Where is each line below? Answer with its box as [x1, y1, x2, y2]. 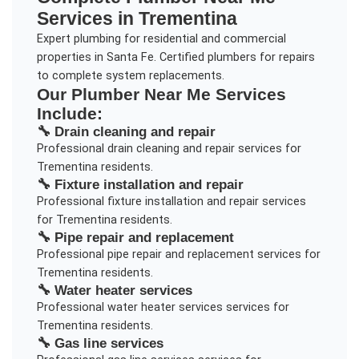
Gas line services [54, 335, 163, 352]
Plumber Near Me [71, 85, 211, 104]
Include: [36, 104, 103, 123]
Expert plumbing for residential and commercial [36, 32, 286, 46]
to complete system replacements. [36, 69, 224, 83]
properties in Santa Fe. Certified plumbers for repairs [36, 50, 315, 65]
